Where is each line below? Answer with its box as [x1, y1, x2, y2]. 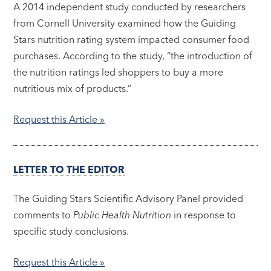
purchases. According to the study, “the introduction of [13, 49, 253, 62]
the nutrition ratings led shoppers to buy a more [13, 65, 224, 78]
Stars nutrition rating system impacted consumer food [13, 33, 250, 45]
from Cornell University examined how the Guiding [13, 16, 237, 29]
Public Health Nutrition [73, 209, 172, 221]
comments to [13, 209, 74, 221]
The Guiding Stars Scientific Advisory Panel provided [13, 192, 244, 205]
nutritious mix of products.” [13, 82, 132, 94]
